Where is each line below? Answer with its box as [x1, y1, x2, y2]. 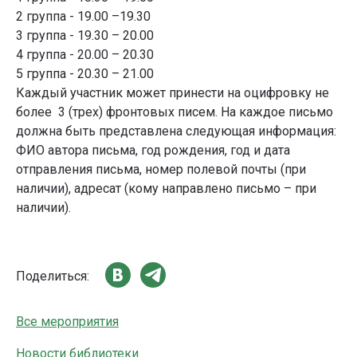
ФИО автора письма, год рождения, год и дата [16, 143, 290, 159]
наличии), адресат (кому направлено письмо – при [16, 181, 316, 197]
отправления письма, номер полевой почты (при [16, 162, 306, 178]
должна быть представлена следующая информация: [16, 124, 336, 139]
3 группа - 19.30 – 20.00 [16, 28, 154, 44]
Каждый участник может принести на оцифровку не [16, 85, 329, 101]
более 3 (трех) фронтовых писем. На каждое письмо [16, 104, 333, 120]
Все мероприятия [16, 314, 119, 330]
